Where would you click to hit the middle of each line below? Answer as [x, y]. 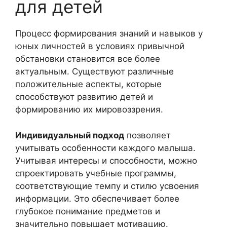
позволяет [147, 135]
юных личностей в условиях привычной [100, 46]
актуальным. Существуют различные [94, 72]
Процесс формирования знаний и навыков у [109, 34]
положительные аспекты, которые [88, 84]
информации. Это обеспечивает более [97, 198]
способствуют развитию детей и [84, 97]
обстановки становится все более [88, 59]
